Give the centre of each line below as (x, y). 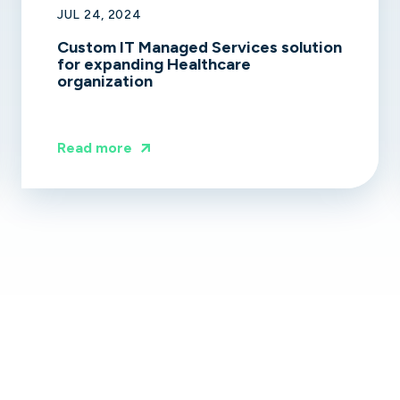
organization (105, 82)
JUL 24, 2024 (100, 15)
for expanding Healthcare (154, 65)
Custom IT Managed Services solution (200, 48)
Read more (95, 148)
